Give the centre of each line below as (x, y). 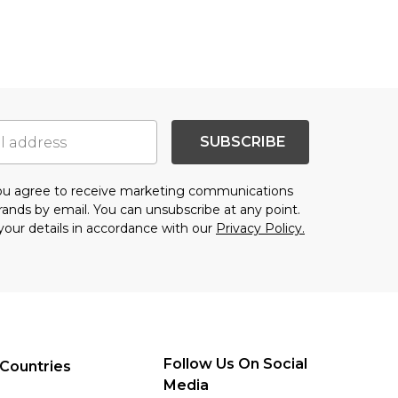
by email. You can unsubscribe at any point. (166, 210)
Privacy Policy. (260, 229)
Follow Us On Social (235, 364)
